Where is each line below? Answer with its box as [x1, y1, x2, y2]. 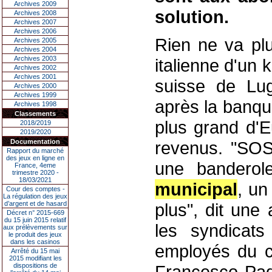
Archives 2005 [14, 36, 56, 44]
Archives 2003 [14, 55, 56, 62]
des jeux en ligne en [6, 154, 64, 161]
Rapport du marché [7, 147, 64, 154]
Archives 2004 [14, 46, 56, 53]
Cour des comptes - [5, 185, 65, 192]
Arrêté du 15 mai [11, 247, 59, 254]
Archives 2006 [14, 27, 56, 35]
